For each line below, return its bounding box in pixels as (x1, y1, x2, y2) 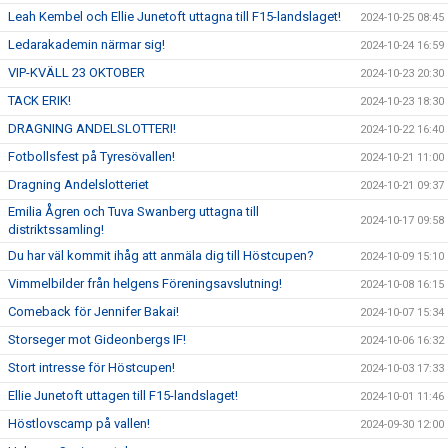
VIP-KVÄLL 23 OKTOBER (8, 65, 145, 80)
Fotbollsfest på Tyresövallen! (8, 149, 175, 164)
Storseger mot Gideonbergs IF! (8, 332, 186, 347)
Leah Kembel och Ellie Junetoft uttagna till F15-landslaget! (8, 9, 341, 24)
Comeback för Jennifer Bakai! (8, 304, 179, 319)
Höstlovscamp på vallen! (8, 416, 150, 431)
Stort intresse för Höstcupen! (8, 360, 175, 375)
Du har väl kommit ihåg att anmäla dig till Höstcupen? (8, 248, 314, 263)
